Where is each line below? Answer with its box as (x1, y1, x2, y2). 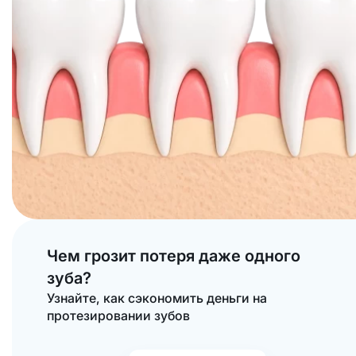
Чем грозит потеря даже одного (46, 246, 300, 265)
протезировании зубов (46, 307, 190, 323)
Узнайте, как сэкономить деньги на (46, 289, 267, 306)
